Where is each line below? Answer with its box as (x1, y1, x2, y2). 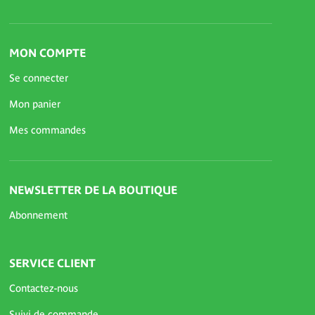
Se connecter (9, 72, 68, 84)
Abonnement (9, 210, 67, 221)
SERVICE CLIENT (9, 257, 96, 269)
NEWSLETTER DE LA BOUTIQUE (9, 184, 177, 196)
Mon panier (9, 98, 60, 110)
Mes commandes (9, 124, 86, 136)
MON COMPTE (9, 46, 86, 59)
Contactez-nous (9, 283, 78, 294)
